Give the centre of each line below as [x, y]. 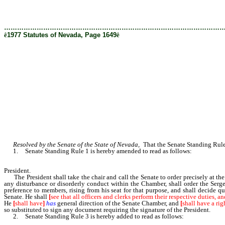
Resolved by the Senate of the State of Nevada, [76, 145]
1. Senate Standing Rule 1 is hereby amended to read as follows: [98, 151]
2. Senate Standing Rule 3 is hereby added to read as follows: [94, 216]
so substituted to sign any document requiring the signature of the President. [107, 210]
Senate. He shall [27, 197]
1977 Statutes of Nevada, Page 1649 [62, 35]
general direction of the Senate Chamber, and [118, 203]
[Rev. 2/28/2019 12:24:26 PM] [46, 7]
